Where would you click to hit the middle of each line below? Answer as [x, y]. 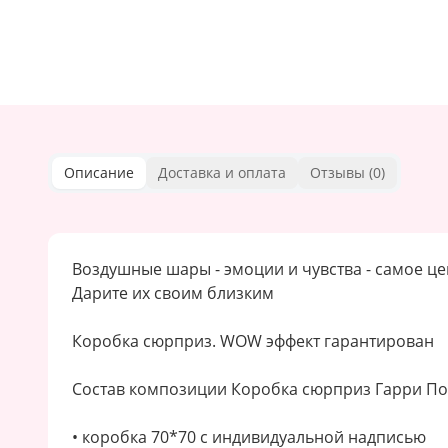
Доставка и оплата [222, 172]
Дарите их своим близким [173, 293]
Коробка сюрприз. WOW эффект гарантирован [253, 341]
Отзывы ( [341, 172]
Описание [99, 172]
